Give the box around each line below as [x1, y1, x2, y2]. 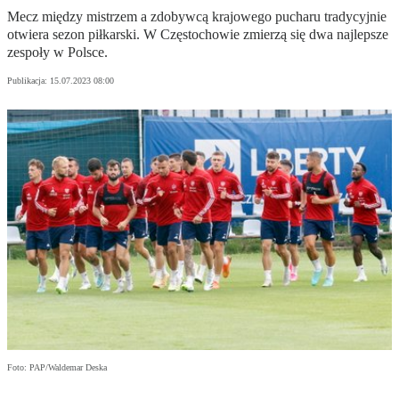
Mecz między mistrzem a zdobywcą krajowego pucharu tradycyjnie [7, 9, 387, 25]
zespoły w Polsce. [7, 45, 108, 61]
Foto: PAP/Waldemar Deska [7, 362, 107, 373]
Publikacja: [7, 76, 50, 86]
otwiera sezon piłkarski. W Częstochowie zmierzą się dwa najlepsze [7, 27, 388, 43]
